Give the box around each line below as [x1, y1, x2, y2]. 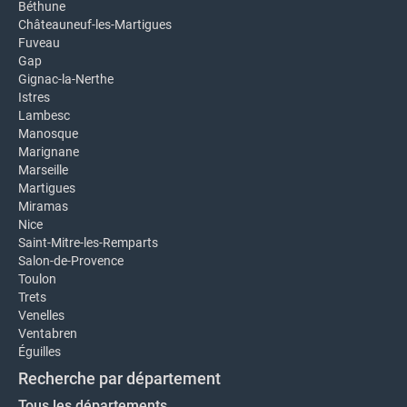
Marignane [18, 144, 79, 159]
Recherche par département [18, 369, 221, 388]
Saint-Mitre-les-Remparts [18, 235, 158, 250]
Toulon [18, 272, 56, 286]
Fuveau [18, 35, 60, 50]
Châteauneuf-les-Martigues [18, 17, 172, 32]
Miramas [18, 199, 68, 213]
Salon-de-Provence [18, 253, 124, 268]
